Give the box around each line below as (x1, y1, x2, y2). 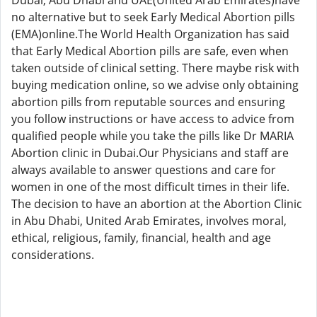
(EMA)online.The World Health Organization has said (11, 26, 289, 42)
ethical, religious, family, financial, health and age (11, 230, 271, 246)
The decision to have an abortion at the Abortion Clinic (11, 196, 302, 212)
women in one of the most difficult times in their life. (11, 179, 289, 195)
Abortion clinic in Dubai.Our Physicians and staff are (11, 145, 289, 161)
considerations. (11, 247, 94, 263)
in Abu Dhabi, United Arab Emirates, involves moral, (11, 213, 287, 229)
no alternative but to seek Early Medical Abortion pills (11, 9, 295, 25)
